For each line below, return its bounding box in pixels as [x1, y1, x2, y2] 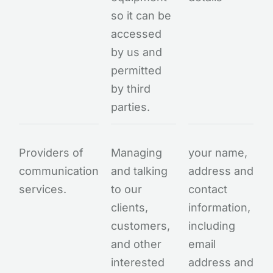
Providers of [19, 146, 84, 159]
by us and [111, 46, 163, 58]
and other [111, 238, 162, 250]
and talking [111, 165, 168, 177]
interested [111, 256, 165, 269]
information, [188, 201, 251, 214]
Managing [111, 146, 163, 159]
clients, [111, 201, 149, 214]
